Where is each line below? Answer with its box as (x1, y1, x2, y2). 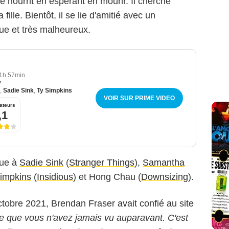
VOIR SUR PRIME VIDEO (103, 95, 175, 102)
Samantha (143, 157, 185, 168)
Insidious (37, 172, 73, 182)
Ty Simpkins (37, 87, 72, 95)
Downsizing (141, 172, 188, 182)
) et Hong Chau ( (73, 172, 141, 182)
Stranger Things (69, 157, 134, 168)
